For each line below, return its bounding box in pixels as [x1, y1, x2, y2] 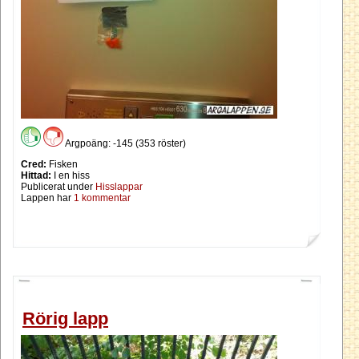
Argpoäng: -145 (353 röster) [63, 138, 186, 150]
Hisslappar [95, 181, 143, 193]
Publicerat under [21, 181, 95, 193]
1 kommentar [74, 192, 131, 204]
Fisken [46, 159, 78, 171]
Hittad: [21, 170, 51, 182]
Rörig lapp [22, 308, 108, 329]
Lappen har [21, 192, 74, 204]
